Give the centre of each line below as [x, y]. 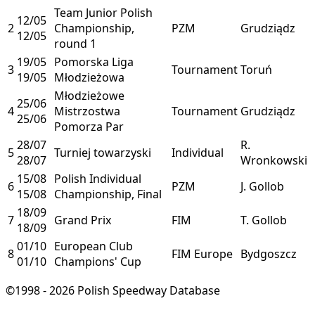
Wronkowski [274, 160]
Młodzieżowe [89, 95]
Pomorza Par [89, 126]
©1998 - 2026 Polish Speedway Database [113, 290]
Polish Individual [98, 178]
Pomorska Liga [94, 62]
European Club [94, 246]
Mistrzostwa [87, 111]
